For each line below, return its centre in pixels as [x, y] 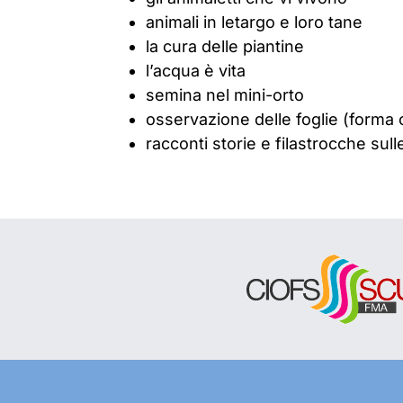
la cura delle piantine [225, 46]
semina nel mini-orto [225, 95]
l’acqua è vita [196, 71]
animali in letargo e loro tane [254, 22]
